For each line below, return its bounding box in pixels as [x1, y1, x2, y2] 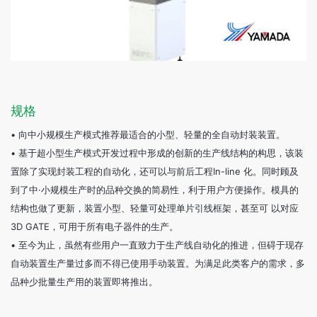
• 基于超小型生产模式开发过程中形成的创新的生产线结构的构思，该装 [11, 147, 304, 158]
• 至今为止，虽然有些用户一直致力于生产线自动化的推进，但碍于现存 [11, 239, 304, 250]
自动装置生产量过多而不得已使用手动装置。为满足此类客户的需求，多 [11, 258, 305, 269]
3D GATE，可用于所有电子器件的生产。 [11, 221, 178, 232]
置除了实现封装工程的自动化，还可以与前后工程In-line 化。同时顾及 [11, 166, 299, 177]
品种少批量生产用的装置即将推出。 [11, 276, 158, 287]
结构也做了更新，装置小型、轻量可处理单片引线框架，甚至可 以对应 [11, 202, 299, 214]
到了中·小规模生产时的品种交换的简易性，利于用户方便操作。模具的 [11, 184, 299, 195]
